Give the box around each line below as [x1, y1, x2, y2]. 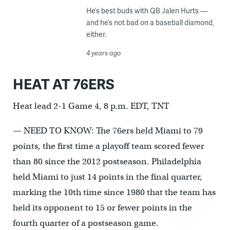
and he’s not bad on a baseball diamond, [86, 17, 214, 27]
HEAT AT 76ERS [12, 73, 114, 93]
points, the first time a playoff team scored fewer [12, 140, 204, 151]
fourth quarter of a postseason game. [12, 217, 159, 228]
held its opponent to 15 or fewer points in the [12, 202, 192, 213]
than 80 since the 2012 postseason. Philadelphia [12, 156, 201, 167]
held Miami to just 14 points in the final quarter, [12, 171, 202, 182]
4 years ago [86, 48, 121, 57]
